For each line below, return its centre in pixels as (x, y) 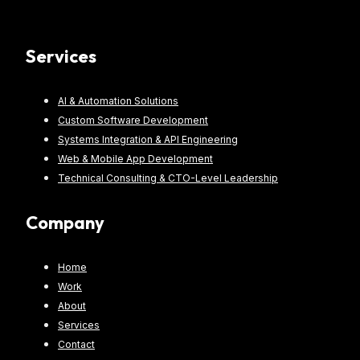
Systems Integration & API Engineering (148, 140)
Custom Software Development (133, 121)
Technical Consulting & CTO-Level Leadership (168, 178)
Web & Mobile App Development (135, 159)
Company (65, 222)
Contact (76, 344)
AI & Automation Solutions (118, 101)
